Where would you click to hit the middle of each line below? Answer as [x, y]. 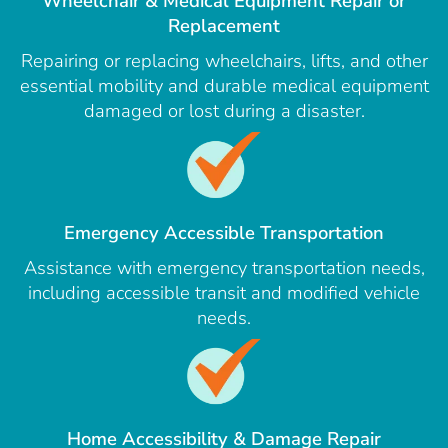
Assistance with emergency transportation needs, [224, 267]
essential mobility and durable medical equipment [224, 86]
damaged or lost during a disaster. [224, 111]
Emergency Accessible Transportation [224, 232]
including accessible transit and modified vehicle [224, 292]
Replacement [224, 26]
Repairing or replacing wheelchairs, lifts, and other [224, 61]
